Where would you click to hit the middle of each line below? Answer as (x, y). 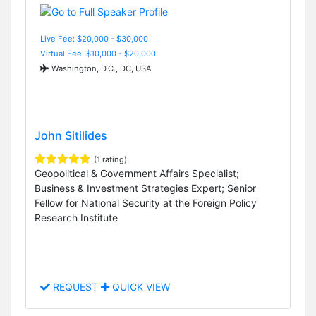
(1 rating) (110, 159)
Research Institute (76, 217)
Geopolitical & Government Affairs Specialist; (137, 173)
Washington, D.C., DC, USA (101, 68)
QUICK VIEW (140, 287)
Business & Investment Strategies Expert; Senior (145, 188)
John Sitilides (71, 135)
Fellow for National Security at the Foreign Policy (146, 202)
